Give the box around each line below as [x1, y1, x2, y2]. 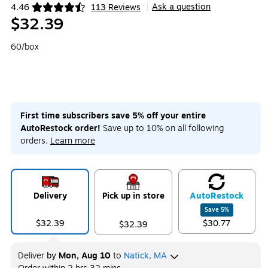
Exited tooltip [10, 6, 63, 19]
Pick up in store [102, 190, 165, 202]
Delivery [33, 190, 67, 202]
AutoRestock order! [20, 122, 100, 135]
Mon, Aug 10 [59, 249, 111, 262]
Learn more [50, 135, 95, 147]
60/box [11, 41, 39, 53]
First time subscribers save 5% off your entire [20, 109, 206, 122]
